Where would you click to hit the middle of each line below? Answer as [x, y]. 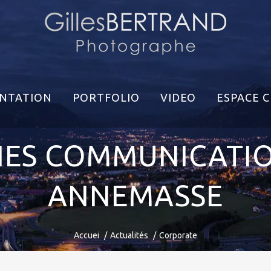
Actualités [129, 235]
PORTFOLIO [106, 97]
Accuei [87, 235]
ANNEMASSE [135, 195]
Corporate [178, 235]
